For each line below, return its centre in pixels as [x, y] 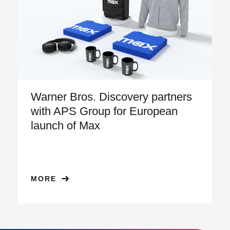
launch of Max [66, 126]
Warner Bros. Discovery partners [112, 97]
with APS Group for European [104, 111]
